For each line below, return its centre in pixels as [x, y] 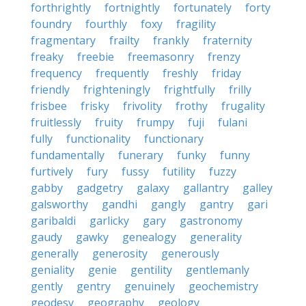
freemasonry [161, 57]
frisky [95, 106]
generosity [120, 253]
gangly [168, 204]
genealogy [149, 237]
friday [226, 73]
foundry [51, 24]
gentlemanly [218, 270]
